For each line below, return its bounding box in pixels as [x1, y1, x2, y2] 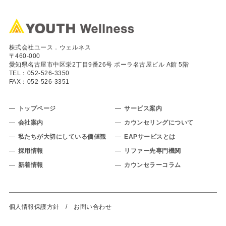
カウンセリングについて [124, 119, 194, 126]
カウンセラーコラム [124, 161, 181, 168]
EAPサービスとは [124, 133, 176, 140]
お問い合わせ [74, 203, 112, 210]
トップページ [18, 104, 56, 112]
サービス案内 [124, 104, 162, 112]
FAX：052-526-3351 [9, 78, 70, 85]
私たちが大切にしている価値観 [18, 133, 106, 140]
